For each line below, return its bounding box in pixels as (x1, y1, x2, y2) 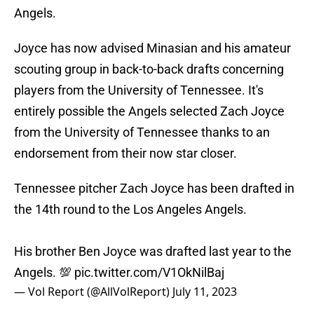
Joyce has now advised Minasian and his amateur (14, 41, 291, 56)
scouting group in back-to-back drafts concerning (14, 62, 284, 77)
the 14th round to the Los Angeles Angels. (14, 202, 247, 217)
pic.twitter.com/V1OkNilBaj (74, 265, 224, 280)
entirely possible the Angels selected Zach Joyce (14, 104, 285, 119)
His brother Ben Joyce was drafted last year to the (14, 244, 292, 259)
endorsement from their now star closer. (14, 146, 237, 161)
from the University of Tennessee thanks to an (14, 125, 270, 140)
